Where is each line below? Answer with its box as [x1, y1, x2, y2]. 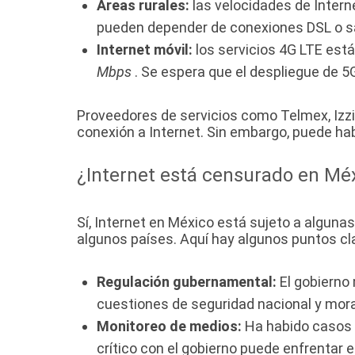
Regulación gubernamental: [97, 273, 277, 291]
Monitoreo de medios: [97, 318, 242, 335]
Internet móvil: [97, 41, 193, 59]
